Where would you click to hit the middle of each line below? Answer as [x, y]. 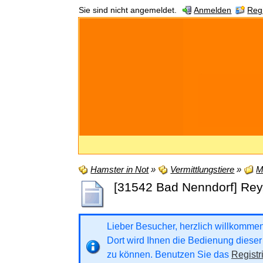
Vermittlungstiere [203, 169]
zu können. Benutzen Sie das [169, 254]
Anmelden [213, 10]
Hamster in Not [120, 169]
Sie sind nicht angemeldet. [128, 10]
